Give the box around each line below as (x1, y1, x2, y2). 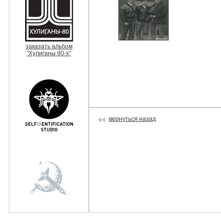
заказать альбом (25, 43, 73, 50)
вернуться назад (109, 115, 156, 122)
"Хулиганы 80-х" (27, 50, 71, 57)
